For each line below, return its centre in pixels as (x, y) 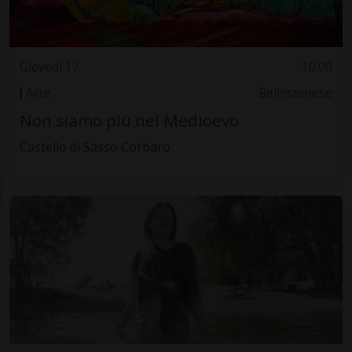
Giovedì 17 (49, 68)
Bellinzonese (296, 93)
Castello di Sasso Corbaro (95, 147)
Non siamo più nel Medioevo (129, 121)
